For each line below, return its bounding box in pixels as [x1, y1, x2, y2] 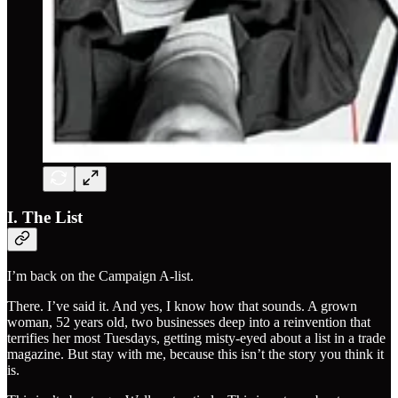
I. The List [7, 208, 83, 227]
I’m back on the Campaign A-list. [7, 267, 194, 283]
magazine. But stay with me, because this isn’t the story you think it [7, 346, 384, 362]
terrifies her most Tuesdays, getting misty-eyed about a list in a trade [7, 330, 386, 346]
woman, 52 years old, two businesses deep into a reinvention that [7, 314, 370, 330]
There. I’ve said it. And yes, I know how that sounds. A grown [7, 298, 357, 314]
